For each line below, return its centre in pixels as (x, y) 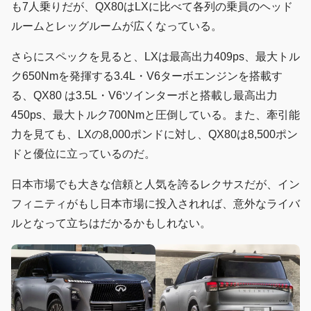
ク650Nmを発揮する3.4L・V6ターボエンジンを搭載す (147, 76)
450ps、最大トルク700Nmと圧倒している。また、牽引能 (155, 115)
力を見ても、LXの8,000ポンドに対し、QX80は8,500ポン (154, 134)
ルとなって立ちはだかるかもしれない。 (111, 223)
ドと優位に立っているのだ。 (83, 153)
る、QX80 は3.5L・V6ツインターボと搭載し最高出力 (144, 95)
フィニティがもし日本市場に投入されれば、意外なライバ (155, 203)
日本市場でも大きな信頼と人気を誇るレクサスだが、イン (155, 184)
